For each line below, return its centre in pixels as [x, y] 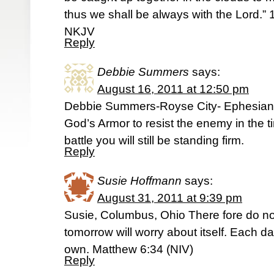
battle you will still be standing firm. [154, 140]
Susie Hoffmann [139, 181]
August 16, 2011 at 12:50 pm [173, 89]
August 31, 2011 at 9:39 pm [170, 198]
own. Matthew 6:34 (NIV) [129, 249]
